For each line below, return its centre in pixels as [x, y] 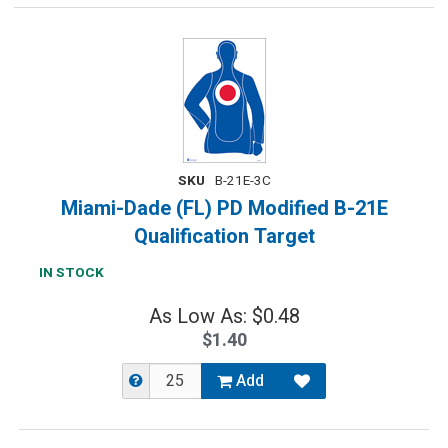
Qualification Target [224, 236]
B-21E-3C [242, 181]
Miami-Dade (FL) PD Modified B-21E [224, 208]
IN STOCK [71, 273]
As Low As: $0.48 [224, 316]
